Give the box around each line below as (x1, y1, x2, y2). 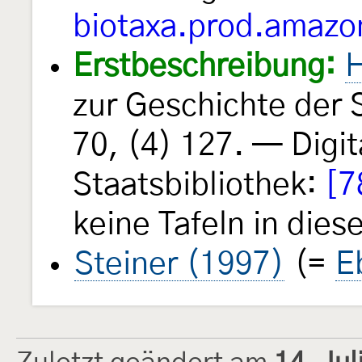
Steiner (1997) (74, 249, 284, 281)
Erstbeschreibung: (73, 51, 335, 83)
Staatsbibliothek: (73, 170, 325, 202)
